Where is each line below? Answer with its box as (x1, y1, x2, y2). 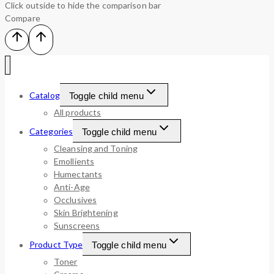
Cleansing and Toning (54, 143, 138, 154)
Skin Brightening (54, 207, 118, 218)
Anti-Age (54, 182, 90, 193)
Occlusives (54, 194, 97, 206)
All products (54, 107, 102, 118)
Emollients (54, 156, 94, 167)
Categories (29, 126, 73, 137)
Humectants (54, 169, 102, 180)
